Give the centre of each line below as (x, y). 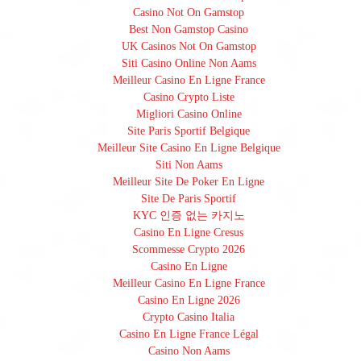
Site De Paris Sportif (189, 199)
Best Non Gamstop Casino (189, 30)
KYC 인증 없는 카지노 (189, 216)
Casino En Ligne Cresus (189, 233)
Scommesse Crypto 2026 (189, 250)
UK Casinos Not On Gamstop (189, 47)
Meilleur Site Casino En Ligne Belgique (189, 148)
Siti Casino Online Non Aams (189, 64)
